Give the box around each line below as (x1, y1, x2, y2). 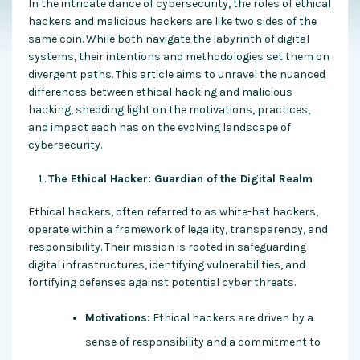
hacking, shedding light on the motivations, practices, (28, 103, 310, 117)
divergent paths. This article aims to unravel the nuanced (28, 67, 325, 82)
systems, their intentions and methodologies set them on (28, 50, 329, 64)
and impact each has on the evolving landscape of (28, 121, 291, 135)
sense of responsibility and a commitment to (85, 335, 321, 350)
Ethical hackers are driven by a (150, 311, 313, 325)
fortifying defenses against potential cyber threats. (28, 276, 296, 290)
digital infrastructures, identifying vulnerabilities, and (28, 258, 305, 272)
